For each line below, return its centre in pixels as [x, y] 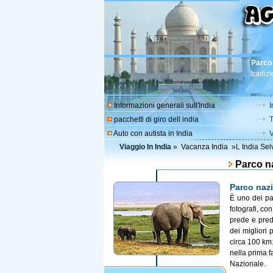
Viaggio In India [145, 147]
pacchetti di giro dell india [156, 119]
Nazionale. [247, 264]
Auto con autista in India [153, 133]
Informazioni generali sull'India [164, 105]
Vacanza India [204, 147]
